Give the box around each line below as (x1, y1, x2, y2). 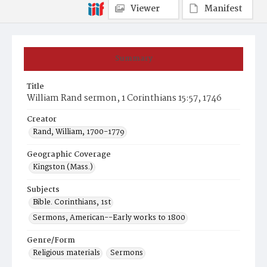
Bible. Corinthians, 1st (33, 196, 111, 209)
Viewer (131, 2, 160, 16)
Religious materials (33, 247, 100, 259)
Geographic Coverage (27, 148, 111, 161)
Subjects (27, 184, 60, 196)
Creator (27, 113, 57, 126)
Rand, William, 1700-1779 (33, 126, 125, 138)
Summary (114, 52, 153, 65)
